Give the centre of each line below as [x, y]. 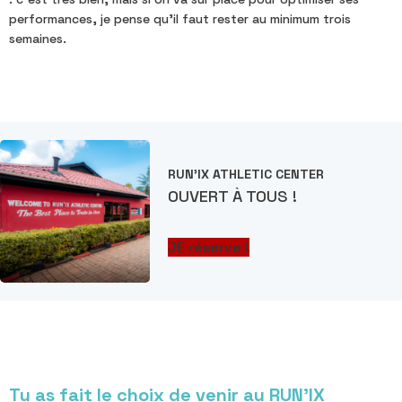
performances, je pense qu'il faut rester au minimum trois [180, 18]
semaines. [38, 38]
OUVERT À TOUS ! [233, 196]
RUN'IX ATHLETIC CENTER [246, 174]
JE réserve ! [209, 247]
